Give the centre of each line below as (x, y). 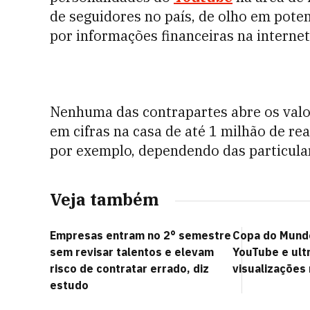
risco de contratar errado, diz (129, 268)
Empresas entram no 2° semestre (140, 235)
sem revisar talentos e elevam (132, 252)
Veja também (104, 199)
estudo (69, 285)
